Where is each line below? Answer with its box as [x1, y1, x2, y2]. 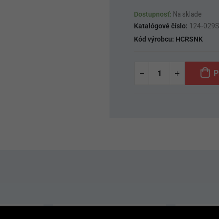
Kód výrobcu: [134, 35, 175, 43]
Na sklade [173, 10, 202, 18]
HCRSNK [175, 35, 203, 43]
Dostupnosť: [134, 10, 173, 18]
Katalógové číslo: [134, 22, 189, 30]
